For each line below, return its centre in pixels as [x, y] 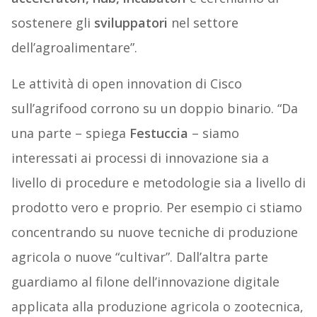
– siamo [215, 133]
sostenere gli [52, 23]
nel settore [204, 23]
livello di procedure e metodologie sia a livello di [158, 183]
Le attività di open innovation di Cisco [126, 84]
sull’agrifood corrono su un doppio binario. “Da [154, 109]
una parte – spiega [70, 133]
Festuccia [160, 133]
